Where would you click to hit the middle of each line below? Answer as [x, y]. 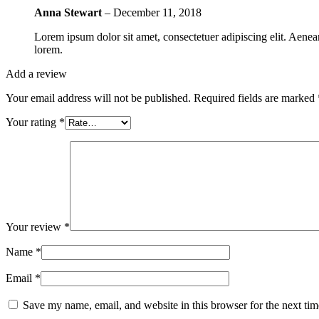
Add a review [36, 73]
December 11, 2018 [157, 12]
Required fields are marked [256, 98]
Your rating [32, 122]
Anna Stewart [69, 12]
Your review [35, 226]
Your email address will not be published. [98, 98]
